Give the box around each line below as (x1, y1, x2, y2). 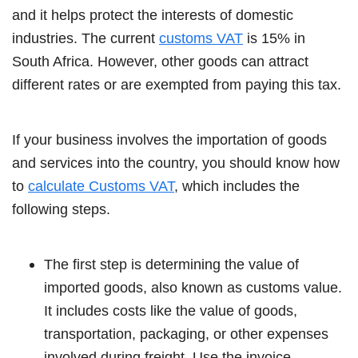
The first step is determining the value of (44, 256, 299, 272)
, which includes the (174, 177, 300, 194)
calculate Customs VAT (28, 177, 174, 194)
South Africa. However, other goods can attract (12, 53, 308, 70)
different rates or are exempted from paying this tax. (12, 76, 345, 93)
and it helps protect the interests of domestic (12, 6, 293, 23)
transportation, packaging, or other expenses (44, 325, 328, 342)
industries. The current (12, 30, 159, 46)
